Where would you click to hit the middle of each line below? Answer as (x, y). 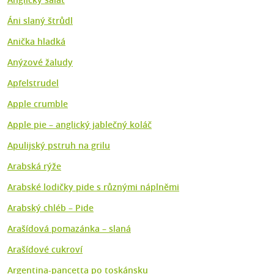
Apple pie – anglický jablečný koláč (80, 125)
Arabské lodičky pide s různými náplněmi (93, 187)
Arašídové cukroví (45, 250)
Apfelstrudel (33, 83)
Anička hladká (36, 42)
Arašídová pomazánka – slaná (69, 229)
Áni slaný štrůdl (40, 21)
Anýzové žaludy (40, 62)
